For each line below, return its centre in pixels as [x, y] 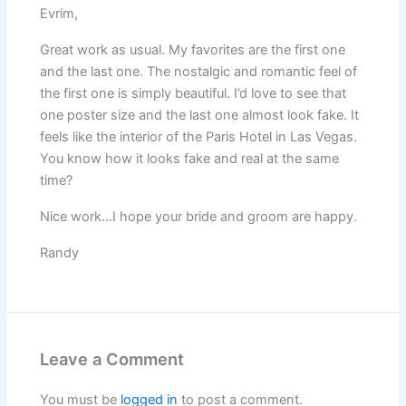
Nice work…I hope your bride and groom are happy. [199, 217]
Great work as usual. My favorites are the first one [193, 50]
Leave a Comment [112, 359]
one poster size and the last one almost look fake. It [200, 116]
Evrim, [59, 14]
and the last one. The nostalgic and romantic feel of [199, 72]
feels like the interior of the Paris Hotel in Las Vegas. [199, 137]
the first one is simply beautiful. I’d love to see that [193, 94]
